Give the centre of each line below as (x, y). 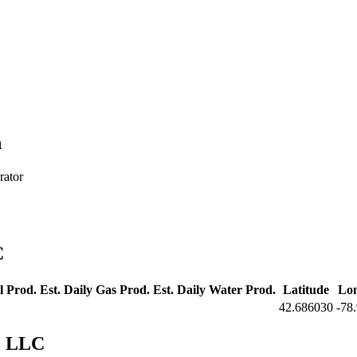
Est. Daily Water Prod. (214, 290)
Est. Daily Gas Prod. (95, 290)
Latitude (306, 290)
